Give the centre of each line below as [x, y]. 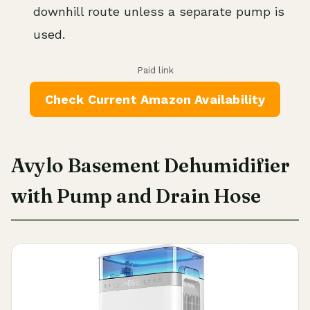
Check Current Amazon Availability [155, 100]
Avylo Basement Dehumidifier [151, 166]
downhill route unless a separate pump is [159, 12]
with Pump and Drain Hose [136, 196]
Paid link [155, 71]
